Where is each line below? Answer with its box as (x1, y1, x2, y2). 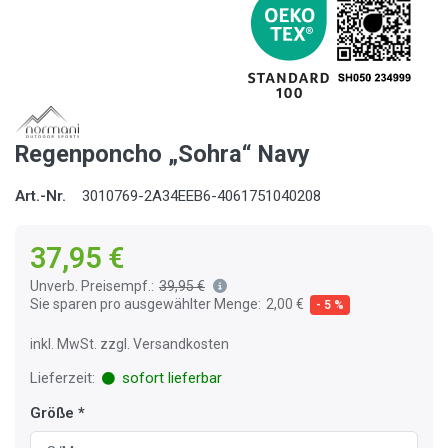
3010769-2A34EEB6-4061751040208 (82, 187, 321, 206)
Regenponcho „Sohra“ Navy (15, 140, 310, 169)
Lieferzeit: (30, 369, 95, 388)
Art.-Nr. (15, 187, 66, 206)
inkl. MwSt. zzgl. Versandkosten (30, 336, 229, 353)
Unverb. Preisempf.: (30, 278, 154, 295)
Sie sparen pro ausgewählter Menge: (30, 296, 261, 313)
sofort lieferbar (117, 369, 222, 388)
